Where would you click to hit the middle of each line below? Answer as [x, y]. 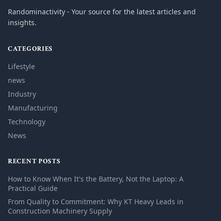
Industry [22, 94]
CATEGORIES [30, 49]
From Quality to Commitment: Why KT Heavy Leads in [96, 202]
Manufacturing [33, 108]
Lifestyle [21, 66]
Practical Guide [33, 188]
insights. [22, 22]
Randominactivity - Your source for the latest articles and [102, 12]
